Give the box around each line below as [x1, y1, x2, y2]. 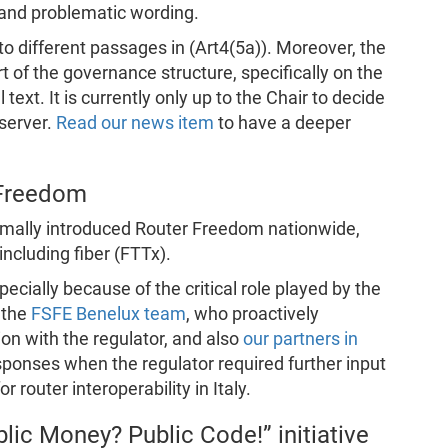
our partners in [242, 328, 358, 349]
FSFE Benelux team [30, 303, 186, 324]
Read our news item [55, 112, 214, 133]
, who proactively [185, 303, 319, 324]
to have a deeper [213, 112, 351, 133]
